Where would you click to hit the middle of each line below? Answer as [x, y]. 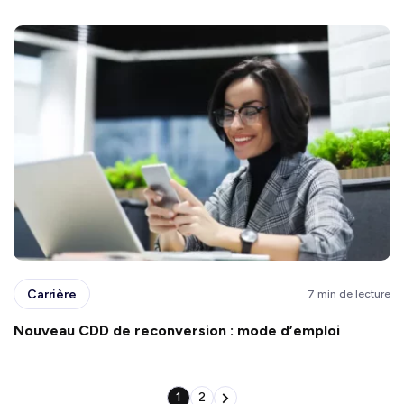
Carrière [52, 294]
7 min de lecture [349, 294]
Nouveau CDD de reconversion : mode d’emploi [177, 331]
